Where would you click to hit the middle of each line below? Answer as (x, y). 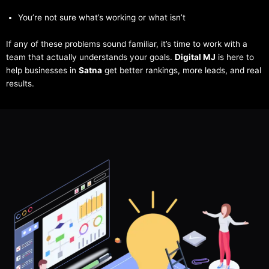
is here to (235, 57)
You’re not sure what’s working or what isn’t (102, 18)
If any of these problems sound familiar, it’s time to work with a (127, 44)
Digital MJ (195, 57)
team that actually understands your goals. (90, 57)
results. (20, 83)
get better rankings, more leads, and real (182, 70)
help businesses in (42, 70)
